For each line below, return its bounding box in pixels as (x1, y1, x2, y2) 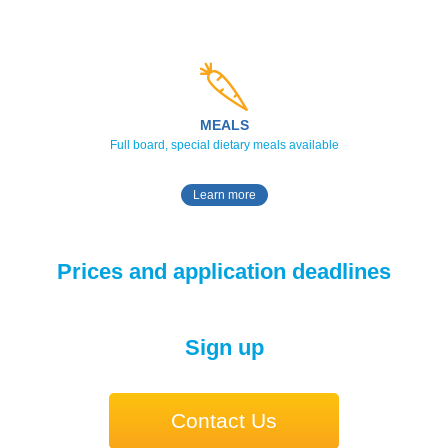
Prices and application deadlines (57, 258, 391, 284)
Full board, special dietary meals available (109, 138, 339, 153)
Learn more (192, 188, 256, 203)
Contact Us (171, 408, 277, 432)
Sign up (184, 334, 264, 360)
